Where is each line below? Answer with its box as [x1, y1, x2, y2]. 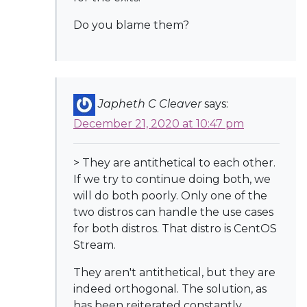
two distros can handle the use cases [73, 206, 273, 219]
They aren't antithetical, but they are [73, 266, 275, 279]
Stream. [73, 238, 116, 251]
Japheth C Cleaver [98, 97, 201, 111]
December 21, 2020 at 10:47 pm [73, 117, 244, 130]
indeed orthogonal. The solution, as [73, 282, 267, 295]
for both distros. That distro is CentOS [73, 222, 277, 235]
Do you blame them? [73, 19, 189, 32]
